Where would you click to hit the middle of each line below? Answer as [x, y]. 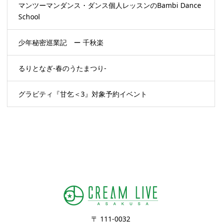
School [29, 17]
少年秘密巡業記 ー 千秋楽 [61, 43]
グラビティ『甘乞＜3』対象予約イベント [83, 94]
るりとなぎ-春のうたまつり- [62, 68]
